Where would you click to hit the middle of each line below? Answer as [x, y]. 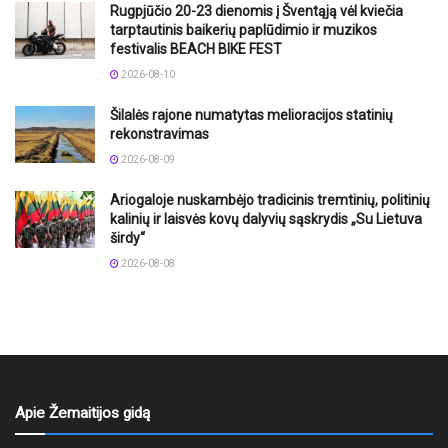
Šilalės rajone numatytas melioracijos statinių [251, 114]
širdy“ [127, 237]
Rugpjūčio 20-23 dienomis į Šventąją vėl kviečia [256, 10]
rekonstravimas [159, 133]
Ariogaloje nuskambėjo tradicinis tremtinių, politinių [270, 199]
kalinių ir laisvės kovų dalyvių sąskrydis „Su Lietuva [266, 218]
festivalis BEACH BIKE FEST [196, 48]
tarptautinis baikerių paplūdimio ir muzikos [243, 29]
